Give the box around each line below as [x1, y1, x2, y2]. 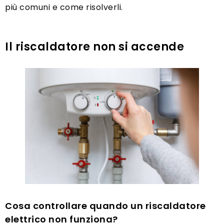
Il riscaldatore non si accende [5, 39, 184, 54]
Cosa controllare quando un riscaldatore [5, 199, 206, 212]
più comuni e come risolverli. [5, 1, 123, 13]
